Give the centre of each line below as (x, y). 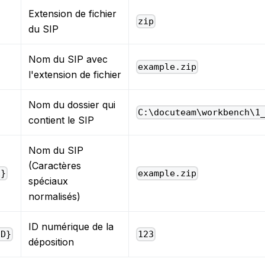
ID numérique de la (71, 226)
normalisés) (54, 196)
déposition (51, 242)
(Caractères (55, 165)
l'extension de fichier (75, 74)
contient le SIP (61, 120)
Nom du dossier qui (72, 104)
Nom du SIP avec (68, 59)
